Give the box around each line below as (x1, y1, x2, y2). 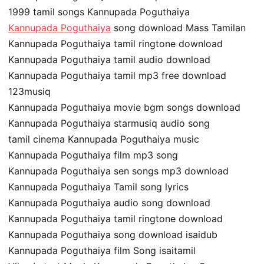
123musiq (8, 85, 51, 97)
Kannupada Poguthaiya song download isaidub (8, 228, 217, 240)
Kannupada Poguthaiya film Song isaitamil (8, 244, 196, 256)
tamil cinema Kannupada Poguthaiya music (8, 133, 199, 145)
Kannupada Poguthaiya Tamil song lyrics (8, 180, 189, 193)
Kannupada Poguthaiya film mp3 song (8, 148, 178, 161)
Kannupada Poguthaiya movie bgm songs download (8, 101, 240, 113)
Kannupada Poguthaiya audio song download (8, 196, 210, 209)
